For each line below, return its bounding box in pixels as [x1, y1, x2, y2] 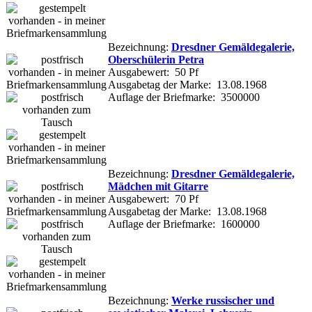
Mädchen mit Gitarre [108, 180, 208, 192]
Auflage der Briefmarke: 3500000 [108, 91, 260, 103]
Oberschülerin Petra [108, 53, 204, 65]
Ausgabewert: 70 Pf [108, 192, 198, 205]
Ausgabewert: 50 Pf [108, 65, 198, 78]
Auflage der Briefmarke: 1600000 [108, 217, 260, 230]
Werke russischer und [171, 294, 274, 306]
